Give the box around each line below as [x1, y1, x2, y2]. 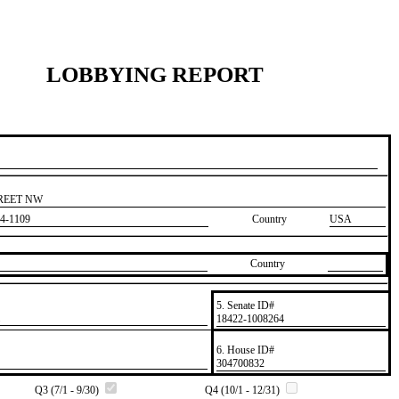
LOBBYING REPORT [46, 61, 264, 86]
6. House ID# [216, 343, 274, 356]
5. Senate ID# [216, 298, 274, 312]
